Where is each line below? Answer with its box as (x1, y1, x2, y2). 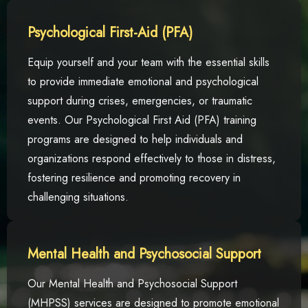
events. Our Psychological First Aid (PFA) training (27, 112, 256, 128)
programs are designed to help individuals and (27, 131, 243, 147)
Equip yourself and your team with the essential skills (27, 54, 269, 70)
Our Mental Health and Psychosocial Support (27, 276, 237, 291)
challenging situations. (27, 189, 129, 205)
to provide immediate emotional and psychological (27, 74, 258, 89)
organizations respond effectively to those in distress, (27, 151, 276, 166)
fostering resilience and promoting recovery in (27, 170, 241, 186)
